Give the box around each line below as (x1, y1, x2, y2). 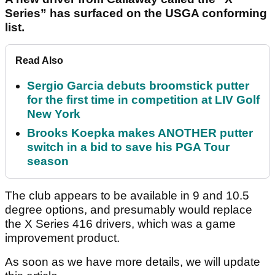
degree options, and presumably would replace (5, 203, 252, 217)
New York (27, 107, 80, 121)
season (27, 155, 69, 168)
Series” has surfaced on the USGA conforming (5, 7, 267, 20)
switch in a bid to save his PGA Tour (27, 141, 230, 154)
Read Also (15, 55, 63, 66)
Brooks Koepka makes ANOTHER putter (27, 126, 253, 140)
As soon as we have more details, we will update (5, 255, 260, 269)
